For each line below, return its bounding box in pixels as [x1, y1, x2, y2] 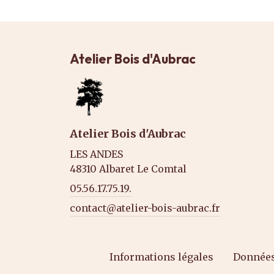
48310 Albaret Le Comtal [70, 163, 187, 175]
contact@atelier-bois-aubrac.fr [70, 202, 220, 214]
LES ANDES [70, 148, 123, 160]
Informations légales [109, 251, 213, 263]
